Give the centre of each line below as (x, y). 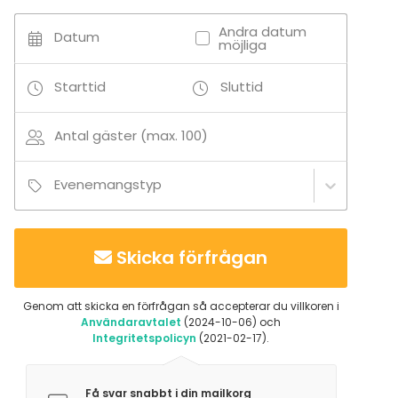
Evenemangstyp (108, 185)
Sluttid (241, 87)
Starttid (80, 87)
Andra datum (262, 32)
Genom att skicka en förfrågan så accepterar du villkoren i (181, 306)
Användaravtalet (131, 322)
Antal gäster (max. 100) (131, 136)
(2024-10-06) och (231, 322)
